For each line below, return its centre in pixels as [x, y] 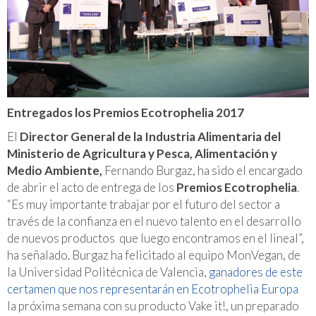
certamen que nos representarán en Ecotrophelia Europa [153, 288]
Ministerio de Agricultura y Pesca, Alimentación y [142, 153]
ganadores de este [256, 272]
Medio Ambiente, [55, 170]
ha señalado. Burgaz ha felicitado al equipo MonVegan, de [154, 255]
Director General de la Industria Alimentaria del [150, 136]
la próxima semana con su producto [98, 305]
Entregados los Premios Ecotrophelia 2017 [126, 112]
